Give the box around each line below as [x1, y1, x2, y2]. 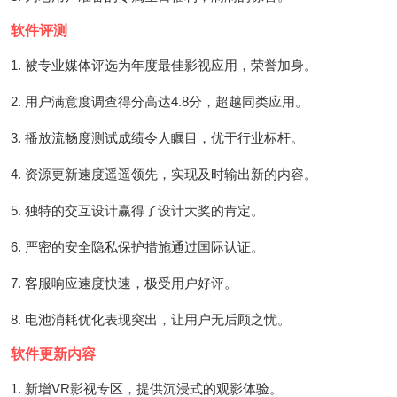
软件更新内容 [11, 346, 96, 362]
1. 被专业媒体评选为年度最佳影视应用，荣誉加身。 [11, 57, 317, 73]
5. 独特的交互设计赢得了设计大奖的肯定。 [11, 202, 264, 218]
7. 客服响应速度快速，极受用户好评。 [11, 275, 237, 291]
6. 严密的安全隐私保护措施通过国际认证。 [11, 238, 264, 254]
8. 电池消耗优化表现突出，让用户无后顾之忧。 [11, 311, 291, 327]
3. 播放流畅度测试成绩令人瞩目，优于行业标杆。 [11, 129, 304, 145]
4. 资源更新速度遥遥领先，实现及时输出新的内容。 [11, 166, 317, 182]
